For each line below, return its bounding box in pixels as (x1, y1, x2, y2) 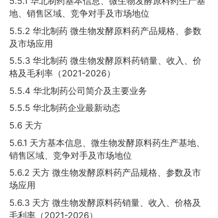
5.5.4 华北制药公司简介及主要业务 (9, 85, 147, 96)
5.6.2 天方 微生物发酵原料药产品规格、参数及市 (9, 167, 201, 178)
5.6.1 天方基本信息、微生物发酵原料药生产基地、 (9, 137, 205, 148)
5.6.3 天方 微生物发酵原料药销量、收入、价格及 (9, 197, 201, 208)
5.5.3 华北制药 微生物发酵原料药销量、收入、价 (9, 55, 202, 66)
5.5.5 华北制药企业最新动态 (9, 103, 121, 113)
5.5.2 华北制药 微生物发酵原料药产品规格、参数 (9, 25, 202, 36)
